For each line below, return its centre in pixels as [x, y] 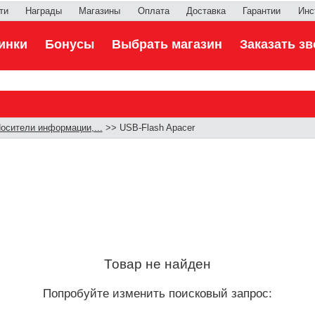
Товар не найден [157, 264]
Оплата [153, 11]
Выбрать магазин [167, 44]
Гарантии [262, 11]
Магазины [100, 11]
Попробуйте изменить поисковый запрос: [157, 293]
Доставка [206, 11]
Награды [43, 11]
